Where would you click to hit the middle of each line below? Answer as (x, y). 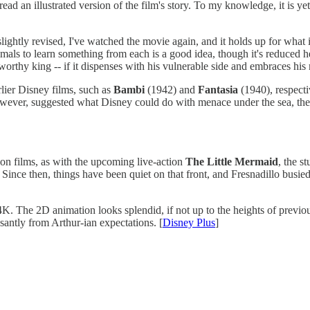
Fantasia (219, 89)
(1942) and (173, 89)
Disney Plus (189, 222)
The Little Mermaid (232, 161)
